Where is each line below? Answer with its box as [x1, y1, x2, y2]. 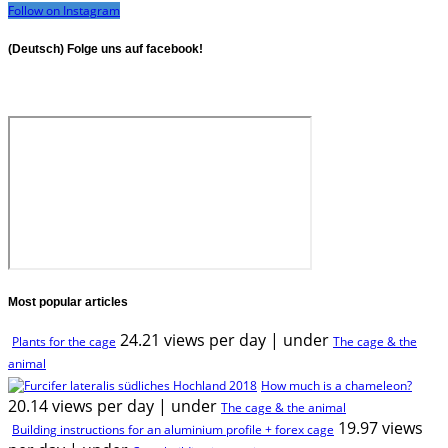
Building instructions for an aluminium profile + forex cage [12, 421, 334, 439]
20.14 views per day [8, 395, 154, 418]
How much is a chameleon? [261, 377, 412, 395]
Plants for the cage [12, 333, 116, 351]
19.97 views [338, 417, 423, 440]
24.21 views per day [120, 329, 266, 352]
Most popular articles [8, 295, 128, 310]
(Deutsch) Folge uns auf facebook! [8, 41, 203, 56]
